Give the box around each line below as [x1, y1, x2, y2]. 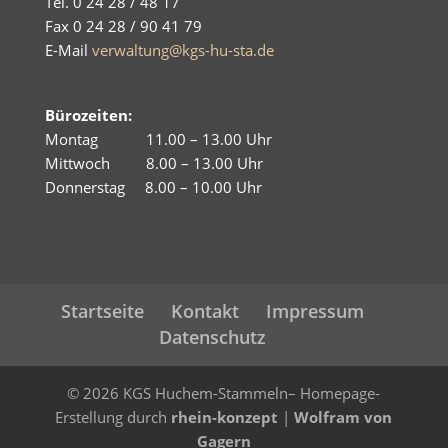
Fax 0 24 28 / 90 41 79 [44, 16, 202, 37]
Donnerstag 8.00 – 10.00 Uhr [44, 177, 262, 198]
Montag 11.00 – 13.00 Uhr [44, 129, 272, 150]
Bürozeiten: [44, 105, 132, 126]
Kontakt [171, 298, 240, 323]
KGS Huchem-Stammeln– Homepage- [119, 382, 381, 403]
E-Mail [44, 40, 92, 61]
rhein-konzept [171, 406, 279, 427]
